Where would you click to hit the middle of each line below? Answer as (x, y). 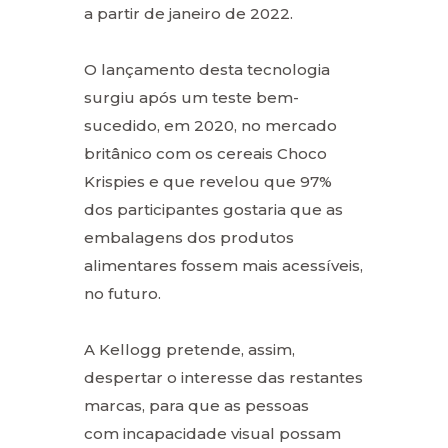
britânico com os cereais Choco (205, 153)
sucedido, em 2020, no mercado (210, 125)
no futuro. (122, 293)
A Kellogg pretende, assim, (189, 349)
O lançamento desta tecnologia (207, 69)
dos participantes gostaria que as (213, 209)
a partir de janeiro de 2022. (188, 13)
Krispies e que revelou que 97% (208, 181)
